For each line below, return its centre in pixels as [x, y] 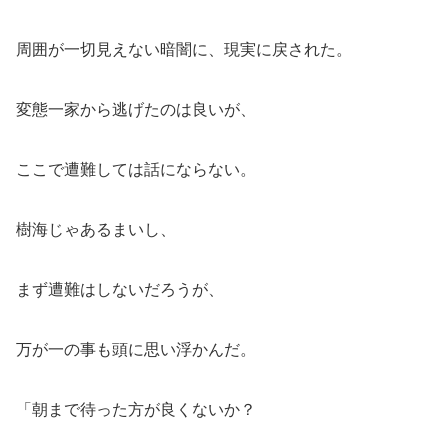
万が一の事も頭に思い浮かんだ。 [136, 349]
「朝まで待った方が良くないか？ [136, 409]
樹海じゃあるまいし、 [96, 229]
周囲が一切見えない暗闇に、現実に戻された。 [184, 49]
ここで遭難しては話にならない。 [136, 169]
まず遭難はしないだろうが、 [120, 289]
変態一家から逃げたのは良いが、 [136, 109]
